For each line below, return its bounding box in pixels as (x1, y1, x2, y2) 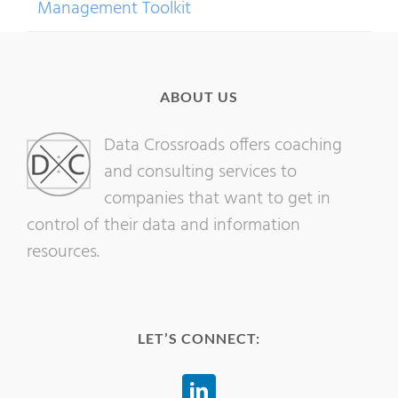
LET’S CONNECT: (138, 329, 260, 346)
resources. (27, 237, 99, 267)
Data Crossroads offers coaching (104, 131, 342, 160)
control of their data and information (27, 211, 300, 240)
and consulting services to (104, 157, 297, 187)
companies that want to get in (104, 184, 330, 213)
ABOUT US (160, 87, 238, 105)
